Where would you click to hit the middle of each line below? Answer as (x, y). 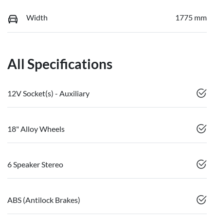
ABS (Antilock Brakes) (44, 200)
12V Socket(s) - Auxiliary (48, 93)
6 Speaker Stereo (35, 164)
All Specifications (60, 64)
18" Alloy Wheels (36, 128)
